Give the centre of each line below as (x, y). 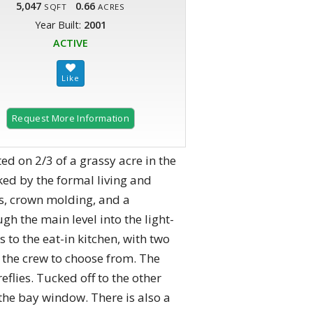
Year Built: (59, 25)
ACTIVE (71, 43)
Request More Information (71, 118)
